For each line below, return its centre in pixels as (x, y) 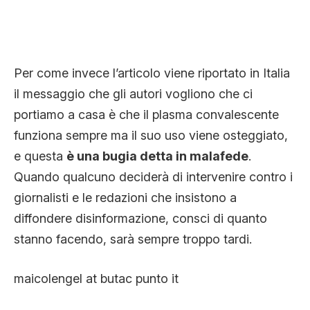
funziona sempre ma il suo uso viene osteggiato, (151, 135)
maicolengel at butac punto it (96, 278)
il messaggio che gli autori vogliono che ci (133, 93)
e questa (40, 156)
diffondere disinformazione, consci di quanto (140, 218)
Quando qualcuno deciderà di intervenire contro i (153, 176)
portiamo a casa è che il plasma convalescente (146, 114)
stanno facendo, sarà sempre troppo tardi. (133, 239)
